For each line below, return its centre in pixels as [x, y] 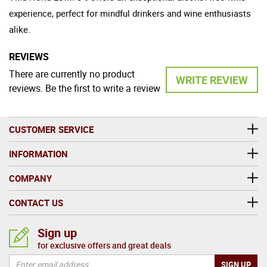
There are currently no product [72, 74]
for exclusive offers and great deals [104, 245]
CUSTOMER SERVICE [51, 129]
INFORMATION [38, 153]
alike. [20, 29]
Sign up [57, 232]
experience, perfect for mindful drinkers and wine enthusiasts [130, 13]
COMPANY [30, 178]
